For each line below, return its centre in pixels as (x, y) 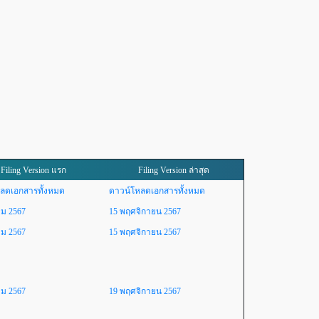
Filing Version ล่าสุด (173, 170)
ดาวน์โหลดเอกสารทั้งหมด (157, 191)
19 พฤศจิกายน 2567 (145, 291)
